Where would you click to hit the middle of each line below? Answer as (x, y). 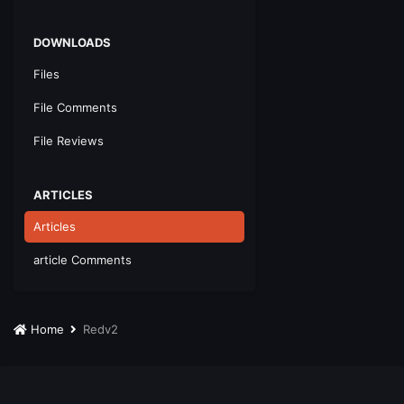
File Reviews (69, 141)
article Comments (83, 260)
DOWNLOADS (72, 42)
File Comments (75, 107)
